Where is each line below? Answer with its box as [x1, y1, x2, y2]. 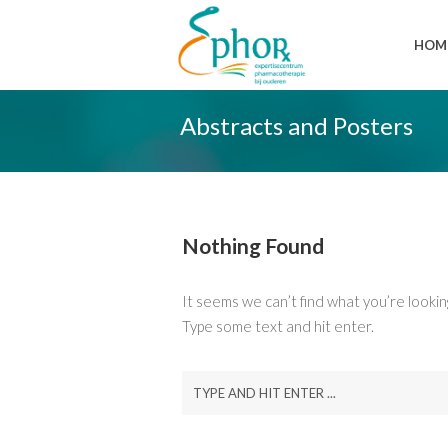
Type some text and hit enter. [182, 317, 374, 335]
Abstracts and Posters [180, 111, 414, 140]
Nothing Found [182, 233, 324, 258]
